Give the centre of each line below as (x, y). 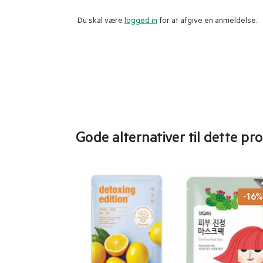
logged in (141, 22)
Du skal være (101, 22)
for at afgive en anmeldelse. (207, 22)
